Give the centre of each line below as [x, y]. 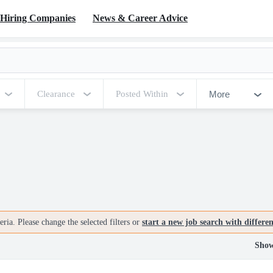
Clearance [56, 94]
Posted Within [142, 94]
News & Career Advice [140, 18]
